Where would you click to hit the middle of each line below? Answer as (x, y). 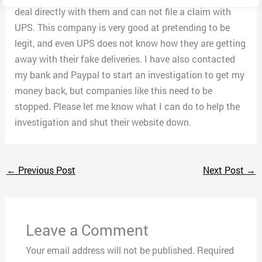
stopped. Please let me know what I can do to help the (127, 106)
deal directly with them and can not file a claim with (123, 12)
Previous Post (45, 170)
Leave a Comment (87, 230)
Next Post (225, 170)
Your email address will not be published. (110, 250)
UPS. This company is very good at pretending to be (123, 27)
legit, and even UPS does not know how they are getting (130, 43)
